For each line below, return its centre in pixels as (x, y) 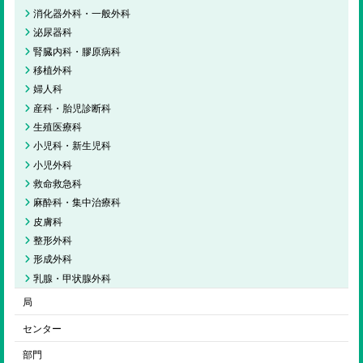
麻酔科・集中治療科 (77, 203)
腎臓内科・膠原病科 (77, 51)
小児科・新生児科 (72, 146)
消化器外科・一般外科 (81, 13)
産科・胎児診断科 (72, 108)
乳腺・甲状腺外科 (72, 278)
